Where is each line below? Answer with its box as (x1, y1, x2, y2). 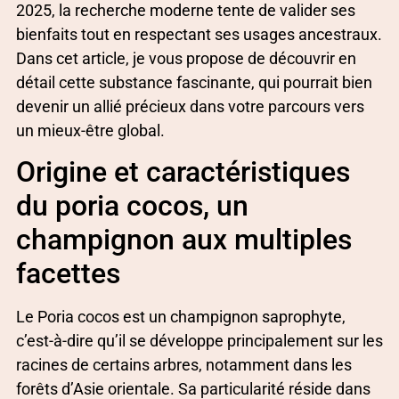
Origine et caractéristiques (16, 155, 350, 190)
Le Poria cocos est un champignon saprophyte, (16, 307, 346, 327)
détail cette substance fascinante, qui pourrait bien (16, 73, 372, 93)
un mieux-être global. (16, 121, 165, 141)
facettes (16, 256, 120, 291)
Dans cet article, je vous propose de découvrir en (16, 49, 356, 69)
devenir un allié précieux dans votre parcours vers (16, 97, 364, 117)
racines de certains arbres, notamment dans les (16, 355, 352, 375)
